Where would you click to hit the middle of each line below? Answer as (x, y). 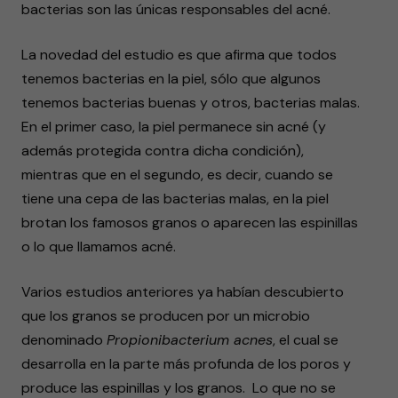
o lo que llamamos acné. (99, 247)
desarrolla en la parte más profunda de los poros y (186, 364)
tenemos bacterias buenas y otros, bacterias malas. (191, 103)
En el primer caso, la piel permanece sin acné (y (174, 127)
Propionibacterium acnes (190, 340)
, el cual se (306, 340)
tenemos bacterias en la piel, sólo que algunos (171, 79)
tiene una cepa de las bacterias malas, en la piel (175, 199)
